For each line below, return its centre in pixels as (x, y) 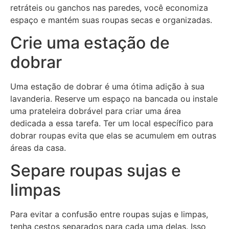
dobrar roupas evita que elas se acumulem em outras (113, 135)
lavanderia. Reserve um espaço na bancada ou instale (114, 98)
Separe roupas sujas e (96, 171)
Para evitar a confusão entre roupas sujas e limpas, (109, 214)
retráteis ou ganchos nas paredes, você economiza (109, 7)
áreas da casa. (38, 147)
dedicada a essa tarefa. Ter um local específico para (112, 123)
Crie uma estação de (90, 42)
